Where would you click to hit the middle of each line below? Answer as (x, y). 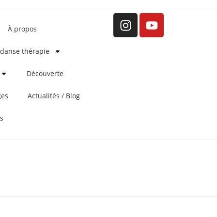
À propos (22, 29)
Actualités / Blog (54, 96)
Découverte (45, 73)
